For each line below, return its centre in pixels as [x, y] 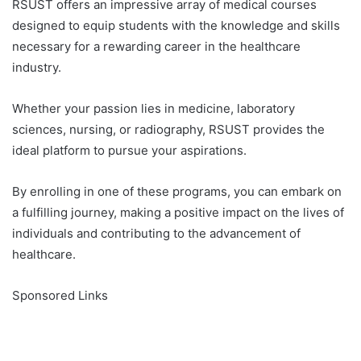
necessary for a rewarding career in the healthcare [156, 47]
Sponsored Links [60, 296]
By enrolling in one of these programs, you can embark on [177, 192]
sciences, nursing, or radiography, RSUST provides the [168, 130]
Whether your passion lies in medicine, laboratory [154, 109]
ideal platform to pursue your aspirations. [129, 151]
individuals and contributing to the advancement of [156, 234]
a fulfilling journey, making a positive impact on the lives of [178, 213]
